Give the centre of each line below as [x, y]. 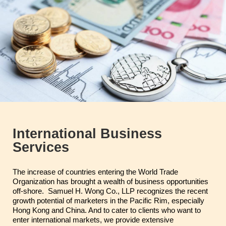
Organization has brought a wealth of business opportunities [110, 181]
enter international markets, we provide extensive [93, 219]
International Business [87, 133]
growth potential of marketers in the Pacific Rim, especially [108, 200]
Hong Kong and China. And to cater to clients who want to [107, 210]
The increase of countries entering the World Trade [95, 172]
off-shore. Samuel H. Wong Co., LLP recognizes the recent [110, 191]
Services [41, 147]
